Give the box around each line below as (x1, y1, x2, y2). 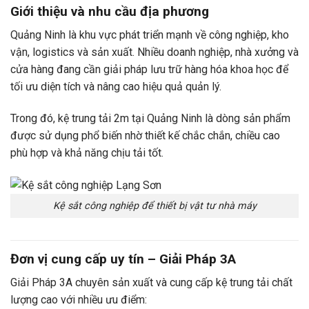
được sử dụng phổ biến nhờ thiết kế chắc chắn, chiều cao (10, 129, 280, 143)
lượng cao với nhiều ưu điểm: (10, 293, 147, 307)
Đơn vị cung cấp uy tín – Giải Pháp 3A (10, 250, 236, 267)
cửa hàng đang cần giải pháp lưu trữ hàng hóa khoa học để (10, 63, 288, 77)
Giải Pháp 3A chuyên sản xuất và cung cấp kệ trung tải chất (10, 276, 292, 290)
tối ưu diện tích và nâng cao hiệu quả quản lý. (10, 80, 221, 94)
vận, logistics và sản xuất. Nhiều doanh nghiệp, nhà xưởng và (10, 46, 299, 59)
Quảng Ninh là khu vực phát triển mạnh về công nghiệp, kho (10, 28, 289, 42)
